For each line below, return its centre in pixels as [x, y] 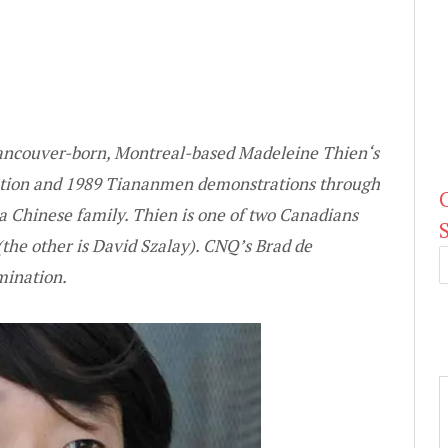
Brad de [283, 245]
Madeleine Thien [302, 152]
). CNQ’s [222, 245]
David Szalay [140, 245]
